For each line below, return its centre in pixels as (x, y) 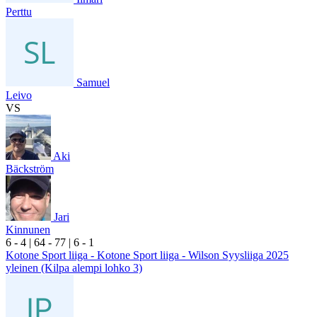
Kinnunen (28, 229)
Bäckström (30, 168)
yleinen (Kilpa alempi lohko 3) (74, 267)
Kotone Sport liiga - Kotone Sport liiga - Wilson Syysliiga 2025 (147, 255)
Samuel (93, 82)
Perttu (19, 11)
